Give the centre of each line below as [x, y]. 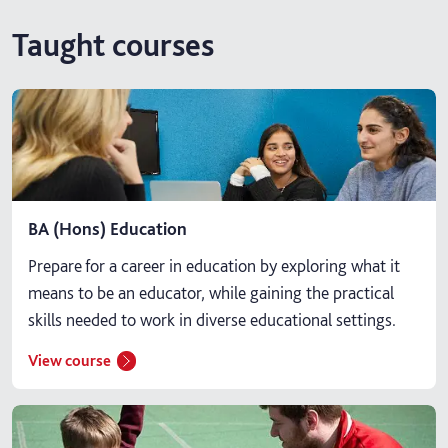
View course [69, 360]
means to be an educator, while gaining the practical [211, 292]
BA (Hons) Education [107, 228]
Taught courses [113, 44]
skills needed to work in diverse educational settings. [212, 319]
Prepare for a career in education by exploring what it [214, 265]
